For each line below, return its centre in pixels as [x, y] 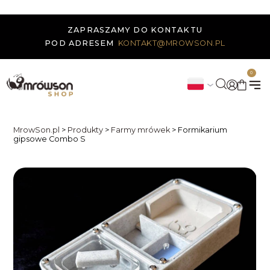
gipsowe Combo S [50, 139]
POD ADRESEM [80, 43]
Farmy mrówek [141, 130]
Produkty [86, 130]
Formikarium [203, 130]
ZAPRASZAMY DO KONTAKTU [135, 30]
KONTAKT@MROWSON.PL [171, 43]
